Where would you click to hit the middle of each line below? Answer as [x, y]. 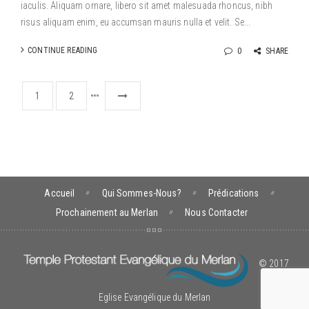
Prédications [233, 193]
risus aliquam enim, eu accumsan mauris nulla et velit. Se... [136, 22]
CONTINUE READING [63, 50]
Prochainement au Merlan [107, 212]
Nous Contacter [217, 212]
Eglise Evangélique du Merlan [154, 297]
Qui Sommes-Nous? [141, 193]
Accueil [60, 193]
